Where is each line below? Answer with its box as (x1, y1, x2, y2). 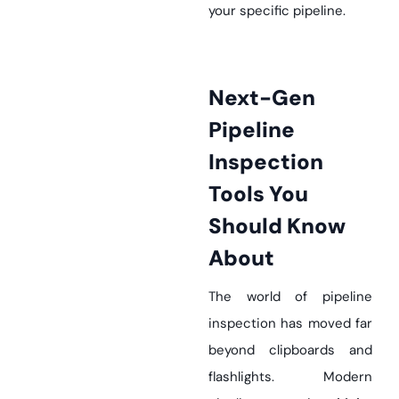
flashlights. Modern (208, 368, 372, 387)
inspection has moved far (208, 314, 372, 333)
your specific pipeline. (208, 2, 346, 20)
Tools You (208, 180, 308, 208)
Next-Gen (208, 84, 224, 112)
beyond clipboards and (208, 341, 372, 360)
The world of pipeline (208, 288, 372, 306)
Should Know (208, 212, 346, 240)
